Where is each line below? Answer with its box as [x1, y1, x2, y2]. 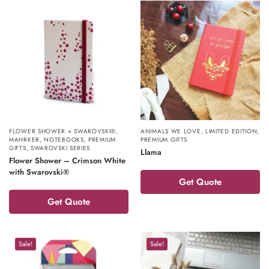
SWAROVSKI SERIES [30, 143, 91, 153]
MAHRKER [9, 134, 40, 144]
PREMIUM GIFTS [141, 134, 188, 144]
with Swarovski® [9, 166, 69, 178]
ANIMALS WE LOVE [141, 126, 201, 136]
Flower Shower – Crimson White [9, 154, 125, 166]
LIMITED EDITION [205, 126, 258, 136]
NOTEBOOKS [44, 134, 84, 144]
